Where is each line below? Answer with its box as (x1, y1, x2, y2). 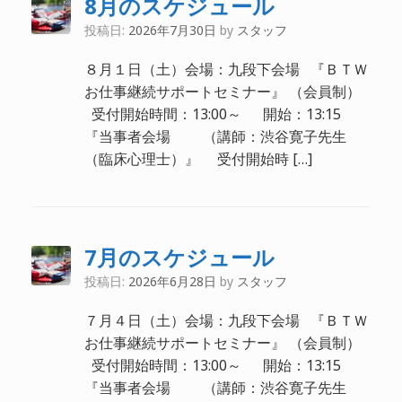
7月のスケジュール (83, 242, 275, 272)
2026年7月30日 (127, 22, 216, 39)
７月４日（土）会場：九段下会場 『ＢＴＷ (83, 310, 368, 330)
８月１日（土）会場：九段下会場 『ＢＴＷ (83, 59, 368, 79)
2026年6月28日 (127, 273, 216, 290)
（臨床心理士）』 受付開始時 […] (83, 149, 312, 169)
